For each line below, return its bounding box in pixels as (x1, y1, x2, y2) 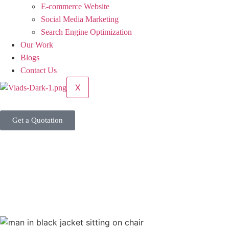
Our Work (20, 40, 53, 49)
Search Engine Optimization (41, 28, 132, 36)
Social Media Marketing (41, 15, 119, 24)
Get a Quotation (12, 116, 63, 124)
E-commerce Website (41, 2, 109, 11)
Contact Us (20, 66, 57, 75)
